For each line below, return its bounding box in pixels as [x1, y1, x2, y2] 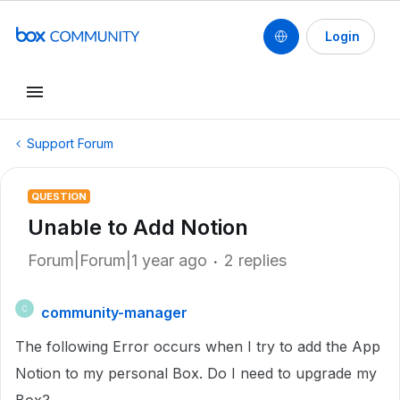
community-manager [41, 304, 187, 321]
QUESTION [31, 190, 87, 203]
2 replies [224, 251, 287, 270]
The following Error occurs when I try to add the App [15, 337, 380, 355]
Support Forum [27, 136, 113, 151]
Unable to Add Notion [28, 214, 248, 240]
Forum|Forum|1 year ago [28, 251, 207, 270]
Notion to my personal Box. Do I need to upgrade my [15, 364, 377, 382]
